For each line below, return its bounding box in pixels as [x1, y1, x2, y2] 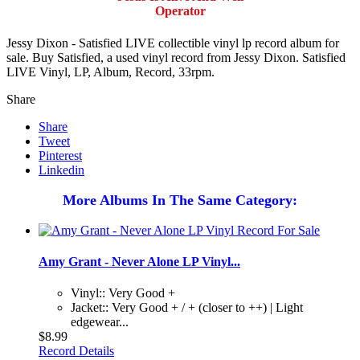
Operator [154, 4, 206, 18]
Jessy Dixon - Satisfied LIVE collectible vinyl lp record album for [6, 35, 339, 50]
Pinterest [39, 148, 82, 162]
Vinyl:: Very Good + [71, 286, 175, 301]
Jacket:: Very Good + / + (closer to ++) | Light [71, 301, 303, 315]
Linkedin [39, 162, 84, 177]
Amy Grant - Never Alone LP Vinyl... [39, 254, 240, 268]
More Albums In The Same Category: [63, 191, 297, 208]
